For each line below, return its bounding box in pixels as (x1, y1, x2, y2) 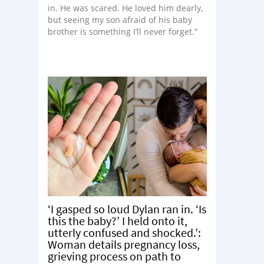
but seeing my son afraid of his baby (48, 14, 192, 25)
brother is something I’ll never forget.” (48, 26, 197, 37)
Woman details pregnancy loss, (48, 236, 200, 252)
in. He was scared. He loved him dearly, (48, 2, 203, 14)
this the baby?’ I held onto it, (48, 213, 187, 228)
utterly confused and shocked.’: (48, 225, 201, 240)
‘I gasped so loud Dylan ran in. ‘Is (48, 201, 206, 216)
